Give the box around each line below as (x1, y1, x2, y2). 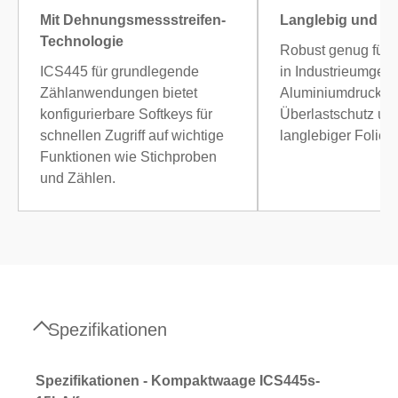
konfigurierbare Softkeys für (40, 107, 212, 123)
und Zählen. (40, 171, 115, 187)
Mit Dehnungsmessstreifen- (40, 12, 226, 28)
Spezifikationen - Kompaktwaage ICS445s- (36, 373, 320, 389)
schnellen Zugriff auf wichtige (40, 128, 224, 144)
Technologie (40, 34, 123, 50)
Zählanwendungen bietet (40, 85, 197, 101)
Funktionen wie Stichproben (40, 149, 217, 165)
